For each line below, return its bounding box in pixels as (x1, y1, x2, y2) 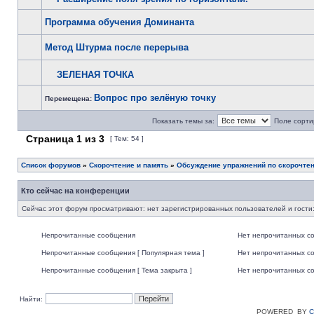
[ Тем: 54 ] (108, 135, 146, 142)
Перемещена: (45, 95, 94, 102)
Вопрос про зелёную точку (94, 93, 216, 103)
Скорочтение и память (89, 161, 168, 169)
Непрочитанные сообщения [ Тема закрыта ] (41, 266, 192, 274)
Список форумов (21, 161, 81, 169)
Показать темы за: (152, 117, 214, 125)
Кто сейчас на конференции (21, 186, 130, 195)
